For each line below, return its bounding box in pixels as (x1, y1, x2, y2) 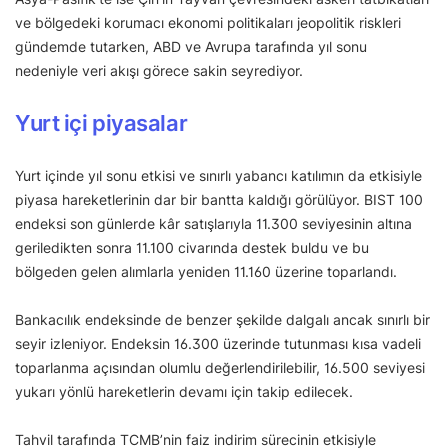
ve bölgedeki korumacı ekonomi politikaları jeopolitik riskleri (15, 14, 401, 32)
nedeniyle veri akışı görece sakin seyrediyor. (15, 62, 303, 80)
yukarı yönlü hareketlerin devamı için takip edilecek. (15, 383, 357, 401)
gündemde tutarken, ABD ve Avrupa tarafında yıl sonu (15, 38, 367, 56)
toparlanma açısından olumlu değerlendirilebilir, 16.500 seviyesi (15, 359, 425, 377)
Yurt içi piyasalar (15, 110, 188, 137)
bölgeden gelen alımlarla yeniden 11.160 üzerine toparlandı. (15, 263, 397, 281)
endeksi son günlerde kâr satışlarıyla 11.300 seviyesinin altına (15, 215, 412, 233)
